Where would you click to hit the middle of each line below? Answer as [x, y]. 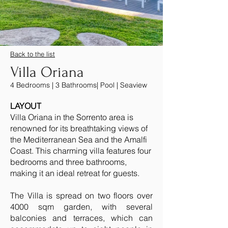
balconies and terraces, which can [81, 218]
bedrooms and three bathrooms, [68, 162]
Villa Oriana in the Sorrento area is [72, 117]
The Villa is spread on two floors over [81, 195]
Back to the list [33, 54]
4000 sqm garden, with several [81, 207]
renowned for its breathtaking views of [79, 128]
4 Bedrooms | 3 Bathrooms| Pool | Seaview [80, 85]
